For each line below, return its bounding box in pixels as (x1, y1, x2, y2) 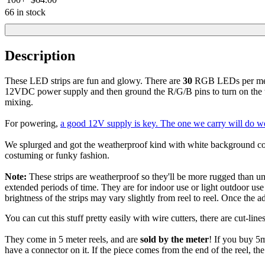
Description (5, 48, 75, 63)
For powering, (5, 118, 60, 128)
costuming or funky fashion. (5, 150, 109, 160)
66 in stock (5, 7, 46, 18)
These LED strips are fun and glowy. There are (5, 75, 183, 86)
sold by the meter (140, 234, 209, 244)
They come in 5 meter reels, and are (5, 234, 140, 244)
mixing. (5, 96, 33, 107)
